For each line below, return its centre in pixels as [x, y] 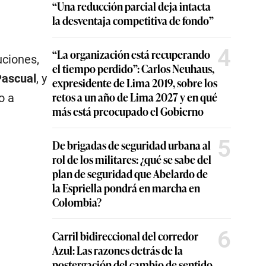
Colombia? [77, 202]
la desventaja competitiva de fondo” [133, 20]
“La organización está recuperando [131, 54]
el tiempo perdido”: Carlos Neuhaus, [133, 68]
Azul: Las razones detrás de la [118, 250]
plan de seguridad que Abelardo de [130, 173]
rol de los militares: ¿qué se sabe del [132, 159]
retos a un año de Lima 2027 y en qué [135, 97]
